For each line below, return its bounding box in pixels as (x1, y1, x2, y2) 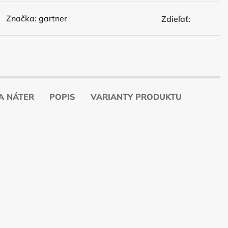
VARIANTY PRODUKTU (91, 92, 182, 102)
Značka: (6, 13, 37, 23)
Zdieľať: (161, 14, 190, 24)
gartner (39, 13, 67, 23)
